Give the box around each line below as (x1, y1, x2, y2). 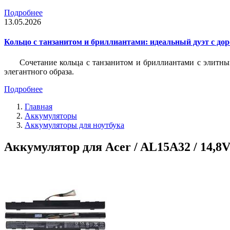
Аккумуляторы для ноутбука (25, 120, 124, 129)
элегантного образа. (4, 67, 74, 76)
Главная (25, 102, 52, 111)
